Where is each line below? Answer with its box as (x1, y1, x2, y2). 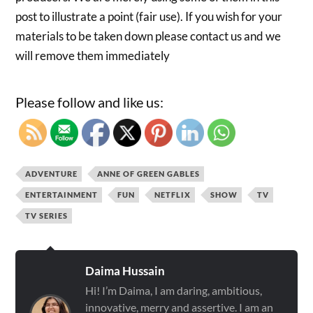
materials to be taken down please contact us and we (15, 28, 282, 43)
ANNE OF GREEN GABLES (97, 169, 201, 179)
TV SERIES (25, 211, 68, 221)
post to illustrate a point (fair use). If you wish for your (15, 8, 283, 24)
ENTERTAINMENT (25, 190, 99, 200)
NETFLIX (154, 190, 191, 200)
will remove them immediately (15, 48, 170, 63)
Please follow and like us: (15, 94, 164, 111)
